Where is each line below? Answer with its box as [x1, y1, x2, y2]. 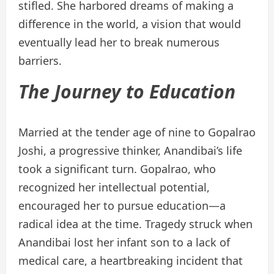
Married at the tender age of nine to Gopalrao [18, 125, 256, 140]
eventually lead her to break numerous [18, 35, 220, 50]
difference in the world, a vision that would [18, 17, 241, 32]
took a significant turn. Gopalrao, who [18, 161, 216, 177]
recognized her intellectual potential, [18, 180, 210, 195]
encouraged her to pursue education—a [18, 198, 226, 213]
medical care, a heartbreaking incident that [18, 253, 243, 268]
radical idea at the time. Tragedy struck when [18, 217, 253, 232]
